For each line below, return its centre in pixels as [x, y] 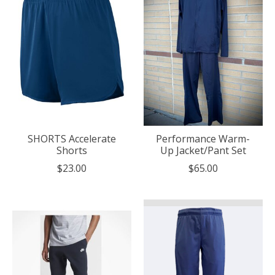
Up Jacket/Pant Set [203, 151]
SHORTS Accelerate [72, 139]
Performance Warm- [203, 139]
